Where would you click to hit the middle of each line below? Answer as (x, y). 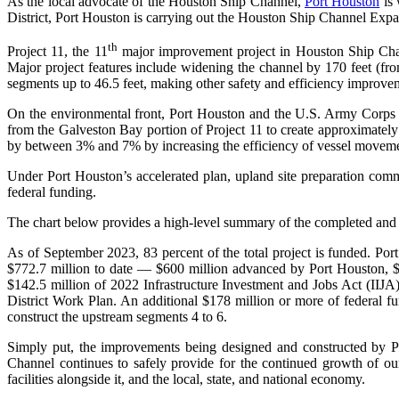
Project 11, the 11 (57, 52)
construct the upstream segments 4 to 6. (117, 317)
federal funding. (52, 192)
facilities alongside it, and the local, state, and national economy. (186, 379)
